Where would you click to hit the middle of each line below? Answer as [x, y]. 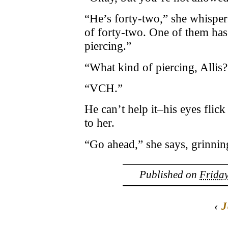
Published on [169, 175]
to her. [99, 123]
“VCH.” [104, 88]
